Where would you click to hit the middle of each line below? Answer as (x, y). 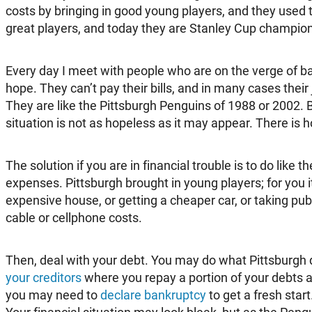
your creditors (44, 277)
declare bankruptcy (153, 295)
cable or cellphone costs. (74, 217)
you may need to (53, 295)
